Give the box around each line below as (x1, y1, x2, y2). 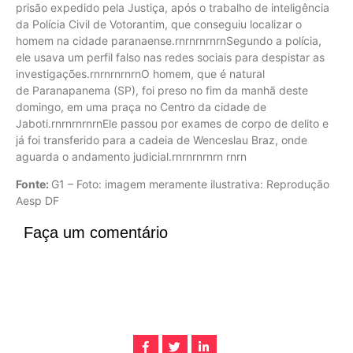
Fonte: (16, 177, 51, 191)
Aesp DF (16, 194, 59, 208)
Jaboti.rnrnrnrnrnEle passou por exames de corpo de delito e (16, 117, 329, 131)
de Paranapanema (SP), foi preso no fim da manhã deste (16, 84, 308, 98)
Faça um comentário (24, 223, 168, 241)
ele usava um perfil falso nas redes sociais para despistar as (16, 50, 325, 65)
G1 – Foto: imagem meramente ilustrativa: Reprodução (51, 177, 329, 191)
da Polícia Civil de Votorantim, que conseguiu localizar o (16, 17, 302, 32)
